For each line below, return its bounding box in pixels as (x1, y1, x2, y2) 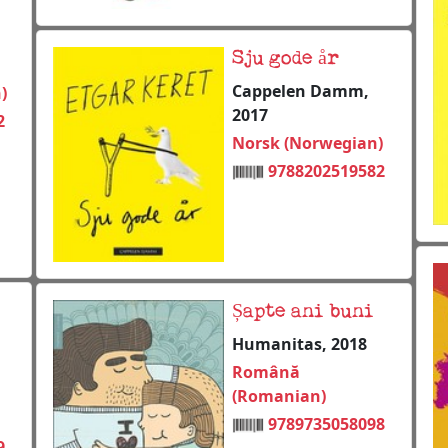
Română (232, 360, 300, 383)
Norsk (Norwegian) (232, 131, 383, 154)
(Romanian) (232, 384, 326, 407)
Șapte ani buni (232, 301, 374, 322)
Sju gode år (232, 48, 339, 69)
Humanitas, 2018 (232, 332, 367, 355)
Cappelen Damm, (232, 79, 369, 102)
